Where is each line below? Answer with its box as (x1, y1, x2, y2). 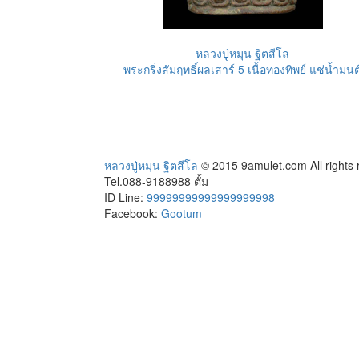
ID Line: (104, 189, 147, 205)
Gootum (161, 205, 202, 221)
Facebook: (104, 205, 161, 221)
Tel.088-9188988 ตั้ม (104, 173, 208, 189)
